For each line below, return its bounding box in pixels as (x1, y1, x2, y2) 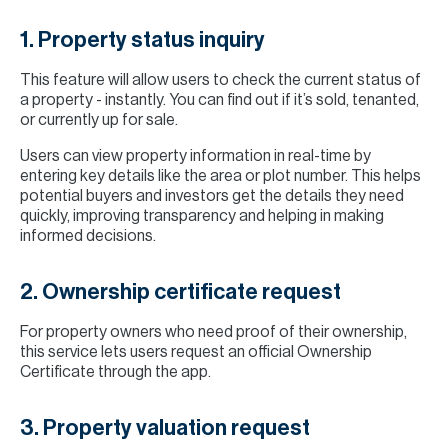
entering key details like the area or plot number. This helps (20, 168, 421, 184)
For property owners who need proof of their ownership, (20, 324, 407, 340)
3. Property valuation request (20, 417, 310, 439)
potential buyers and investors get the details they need (20, 188, 404, 204)
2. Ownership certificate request (20, 281, 341, 303)
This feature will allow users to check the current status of (20, 72, 421, 88)
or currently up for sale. (20, 112, 178, 128)
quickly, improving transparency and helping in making (20, 208, 384, 224)
